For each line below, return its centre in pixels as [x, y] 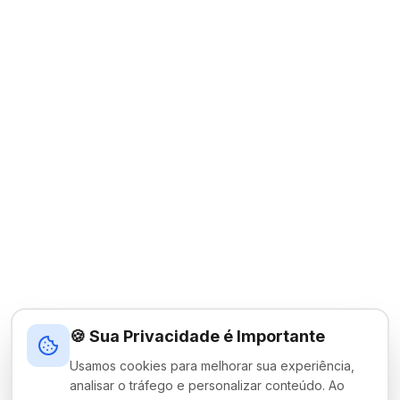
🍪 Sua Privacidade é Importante [197, 336]
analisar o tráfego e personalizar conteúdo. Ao [207, 385]
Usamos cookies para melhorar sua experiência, [212, 366]
